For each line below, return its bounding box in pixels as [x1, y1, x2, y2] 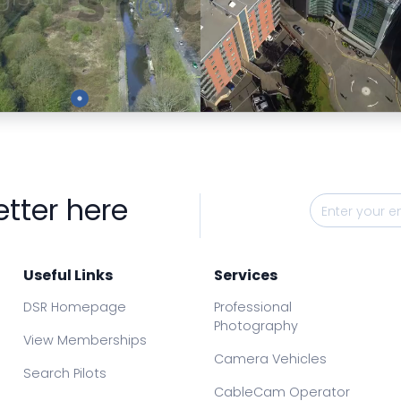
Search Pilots [22, 364, 107, 383]
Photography [214, 317, 299, 336]
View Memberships [22, 331, 147, 350]
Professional [214, 298, 293, 317]
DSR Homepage [22, 298, 126, 317]
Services [214, 265, 278, 286]
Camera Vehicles [214, 350, 328, 369]
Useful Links [22, 265, 113, 286]
